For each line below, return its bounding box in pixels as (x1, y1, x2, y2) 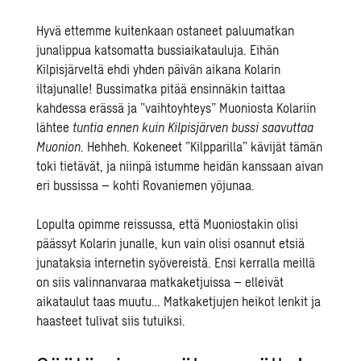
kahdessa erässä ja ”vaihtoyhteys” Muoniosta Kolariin (36, 100, 317, 115)
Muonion (36, 139, 81, 154)
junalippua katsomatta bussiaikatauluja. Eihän (36, 42, 280, 57)
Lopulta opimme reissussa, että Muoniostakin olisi (36, 216, 299, 231)
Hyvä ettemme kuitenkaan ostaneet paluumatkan (36, 23, 295, 38)
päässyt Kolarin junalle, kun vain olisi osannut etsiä (36, 235, 305, 251)
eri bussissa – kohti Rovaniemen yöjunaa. (36, 177, 255, 193)
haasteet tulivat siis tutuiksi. (36, 313, 186, 328)
